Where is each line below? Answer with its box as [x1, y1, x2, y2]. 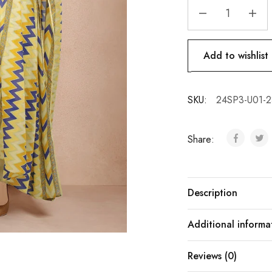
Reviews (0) [187, 249, 237, 263]
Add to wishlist [203, 48, 268, 63]
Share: [187, 132, 217, 147]
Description [187, 186, 237, 200]
